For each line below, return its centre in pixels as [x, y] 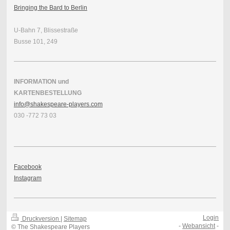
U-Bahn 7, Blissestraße [46, 30]
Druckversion [40, 219]
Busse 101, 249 [35, 41]
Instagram [27, 178]
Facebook [27, 167]
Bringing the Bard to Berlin [50, 7]
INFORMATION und [41, 81]
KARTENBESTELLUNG [47, 93]
